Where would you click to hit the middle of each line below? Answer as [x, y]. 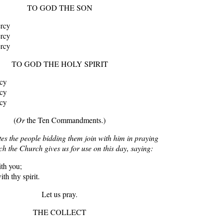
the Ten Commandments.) [65, 120]
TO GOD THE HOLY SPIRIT [60, 64]
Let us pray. [60, 194]
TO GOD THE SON [60, 8]
